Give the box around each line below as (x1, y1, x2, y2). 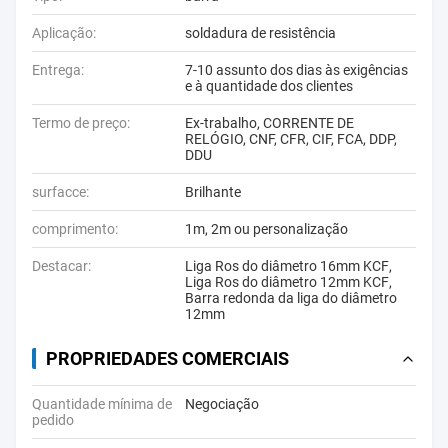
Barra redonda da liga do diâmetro (185, 290, 397, 306)
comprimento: (32, 221, 118, 237)
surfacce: (32, 184, 89, 200)
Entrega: (32, 62, 84, 78)
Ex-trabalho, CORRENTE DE (185, 115, 354, 131)
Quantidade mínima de (32, 396, 172, 412)
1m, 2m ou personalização (185, 221, 348, 237)
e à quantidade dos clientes (185, 78, 353, 94)
